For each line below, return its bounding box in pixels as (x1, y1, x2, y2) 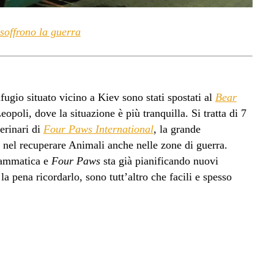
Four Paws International (43, 122, 154, 135)
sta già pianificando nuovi (100, 154, 218, 167)
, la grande (153, 122, 201, 135)
